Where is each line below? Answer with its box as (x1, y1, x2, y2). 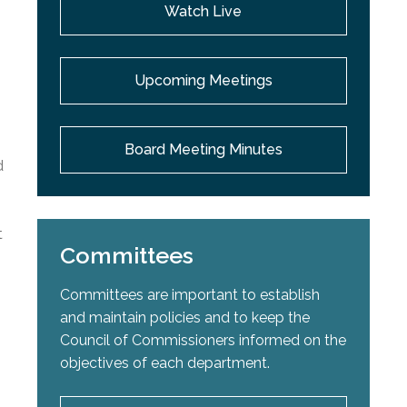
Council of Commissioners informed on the (60, 332, 347, 350)
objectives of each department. (60, 354, 271, 372)
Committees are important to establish (60, 286, 321, 304)
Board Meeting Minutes (124, 141, 283, 159)
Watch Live (164, 3, 243, 21)
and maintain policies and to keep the (60, 309, 311, 327)
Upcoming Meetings (134, 72, 273, 90)
